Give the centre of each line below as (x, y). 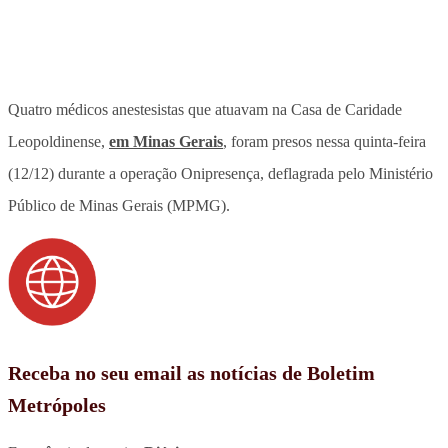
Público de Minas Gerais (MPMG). (119, 205)
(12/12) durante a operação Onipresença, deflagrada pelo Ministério (220, 173)
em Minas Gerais (166, 141)
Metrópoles (57, 404)
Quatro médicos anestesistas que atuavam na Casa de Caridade (205, 109)
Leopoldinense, (58, 141)
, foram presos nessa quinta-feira (324, 141)
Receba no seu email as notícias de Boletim (191, 372)
